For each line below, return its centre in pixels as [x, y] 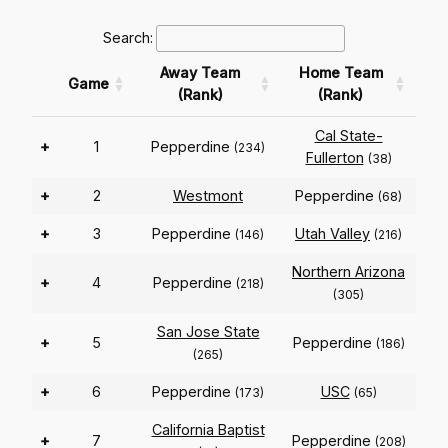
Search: [128, 38]
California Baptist [208, 430]
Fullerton [334, 158]
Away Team [200, 73]
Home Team [340, 73]
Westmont [208, 196]
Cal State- [348, 136]
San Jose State [208, 332]
